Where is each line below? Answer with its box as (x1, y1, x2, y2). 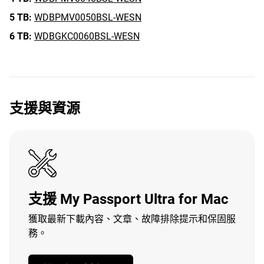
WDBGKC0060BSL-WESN (34, 31, 140, 42)
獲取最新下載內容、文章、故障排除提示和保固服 (28, 213, 236, 225)
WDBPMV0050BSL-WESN (34, 12, 141, 23)
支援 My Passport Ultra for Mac (28, 191, 229, 207)
